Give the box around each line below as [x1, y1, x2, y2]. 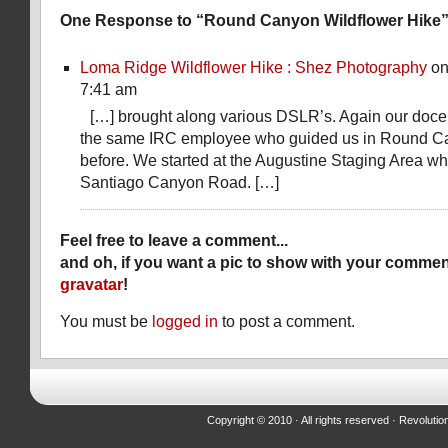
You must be [60, 313, 152, 330]
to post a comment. [218, 313, 355, 330]
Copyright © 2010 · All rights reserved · [207, 414, 399, 426]
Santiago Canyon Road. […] [80, 174, 279, 191]
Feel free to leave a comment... [60, 232, 288, 249]
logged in [152, 313, 218, 330]
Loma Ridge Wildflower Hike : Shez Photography [80, 59, 427, 76]
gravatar [60, 276, 123, 293]
